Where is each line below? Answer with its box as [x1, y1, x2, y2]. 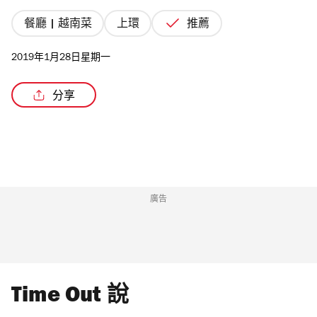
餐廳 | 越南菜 [23, 18, 92, 30]
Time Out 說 [11, 287, 129, 309]
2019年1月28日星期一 [11, 54, 110, 64]
